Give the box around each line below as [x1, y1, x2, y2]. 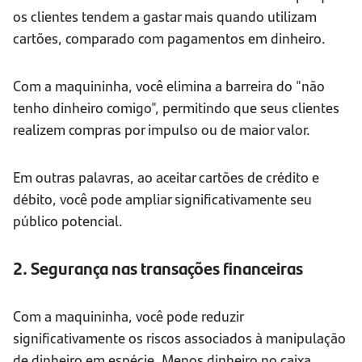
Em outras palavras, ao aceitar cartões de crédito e [13, 166, 319, 187]
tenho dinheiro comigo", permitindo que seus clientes [13, 97, 339, 118]
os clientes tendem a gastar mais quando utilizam [13, 6, 317, 27]
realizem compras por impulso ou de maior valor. [13, 119, 310, 140]
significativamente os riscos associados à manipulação [13, 327, 346, 348]
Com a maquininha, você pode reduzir [13, 305, 243, 326]
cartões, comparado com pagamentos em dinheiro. [13, 27, 326, 48]
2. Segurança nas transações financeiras [13, 255, 303, 281]
